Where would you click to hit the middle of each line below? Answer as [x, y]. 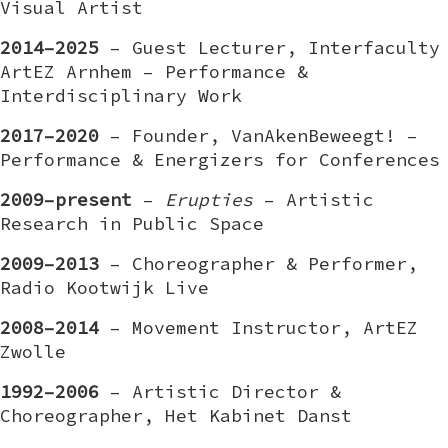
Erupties [209, 200]
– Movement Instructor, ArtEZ [258, 328]
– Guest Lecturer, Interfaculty [269, 48]
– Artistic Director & [220, 392]
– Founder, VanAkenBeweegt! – [258, 136]
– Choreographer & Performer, [258, 264]
